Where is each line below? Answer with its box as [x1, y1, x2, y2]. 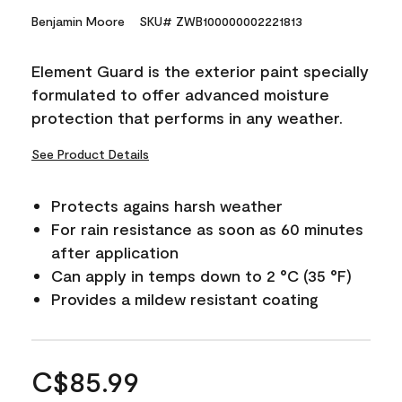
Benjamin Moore [31, 13, 125, 29]
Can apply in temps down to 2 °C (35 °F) [51, 265, 352, 285]
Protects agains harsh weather [51, 195, 283, 215]
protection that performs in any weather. [31, 107, 343, 127]
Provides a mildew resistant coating [51, 288, 319, 309]
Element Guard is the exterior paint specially [31, 60, 369, 81]
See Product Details [31, 145, 149, 162]
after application [51, 241, 179, 262]
